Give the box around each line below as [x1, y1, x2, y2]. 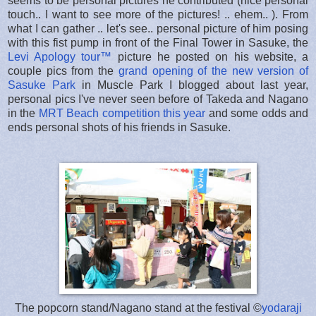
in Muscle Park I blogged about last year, [75, 78, 308, 91]
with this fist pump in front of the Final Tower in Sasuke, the [8, 36, 308, 49]
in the [8, 107, 39, 119]
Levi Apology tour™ [8, 50, 112, 63]
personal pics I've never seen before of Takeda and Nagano [8, 92, 308, 105]
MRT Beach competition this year [38, 107, 206, 119]
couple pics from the [8, 64, 119, 77]
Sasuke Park [8, 78, 75, 91]
